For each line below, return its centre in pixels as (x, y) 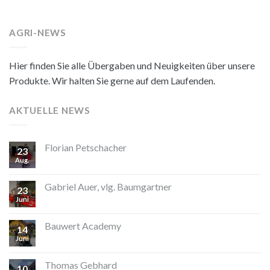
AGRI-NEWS (38, 33)
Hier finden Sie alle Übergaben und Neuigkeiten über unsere (132, 66)
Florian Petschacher (86, 147)
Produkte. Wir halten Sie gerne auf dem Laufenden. (112, 81)
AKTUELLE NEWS (50, 111)
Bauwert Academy (83, 225)
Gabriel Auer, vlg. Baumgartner (108, 186)
